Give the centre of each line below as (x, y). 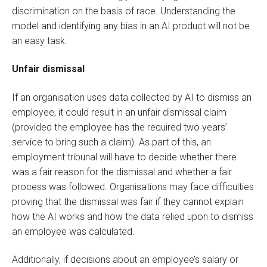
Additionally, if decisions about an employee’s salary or (125, 260)
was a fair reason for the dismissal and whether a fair (122, 172)
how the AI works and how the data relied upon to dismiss (133, 216)
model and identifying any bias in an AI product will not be (131, 26)
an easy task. (40, 41)
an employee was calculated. (73, 231)
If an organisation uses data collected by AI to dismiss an (132, 97)
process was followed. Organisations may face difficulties (133, 187)
